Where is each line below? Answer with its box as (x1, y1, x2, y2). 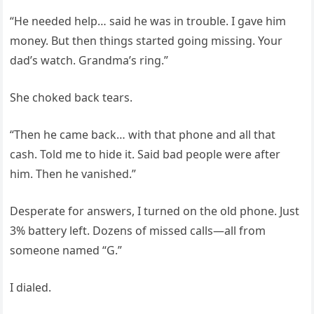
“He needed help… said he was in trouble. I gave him (10, 13, 287, 29)
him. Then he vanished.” (10, 166, 137, 182)
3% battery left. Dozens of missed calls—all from (10, 223, 266, 238)
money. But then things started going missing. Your (10, 33, 283, 48)
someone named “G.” (10, 243, 123, 258)
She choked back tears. (10, 90, 133, 105)
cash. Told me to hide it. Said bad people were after (10, 146, 281, 162)
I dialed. (10, 280, 52, 295)
